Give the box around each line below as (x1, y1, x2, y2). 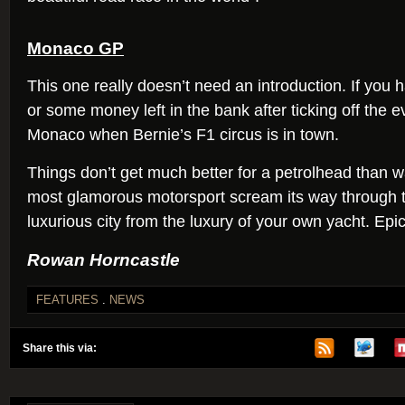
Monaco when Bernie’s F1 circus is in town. (27, 126, 339, 144)
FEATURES (36, 293, 99, 306)
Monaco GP (27, 38, 124, 58)
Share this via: (23, 342, 97, 354)
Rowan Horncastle (27, 250, 180, 269)
